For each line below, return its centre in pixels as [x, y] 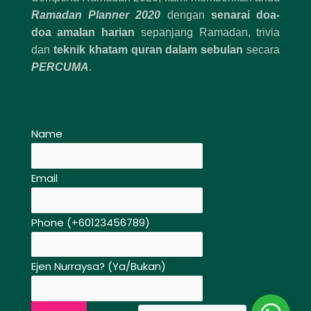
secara [262, 50]
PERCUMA [60, 67]
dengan [186, 15]
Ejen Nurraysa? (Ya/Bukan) [98, 267]
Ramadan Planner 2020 [96, 15]
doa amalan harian [83, 33]
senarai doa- [245, 15]
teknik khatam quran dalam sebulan [148, 50]
